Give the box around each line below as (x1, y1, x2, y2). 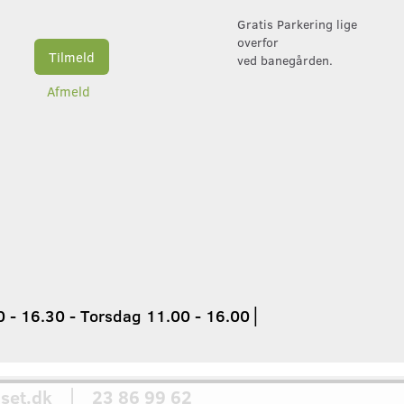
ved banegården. (237, 50, 334, 69)
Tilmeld (48, 47, 95, 66)
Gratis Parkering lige (237, 14, 358, 32)
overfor (237, 32, 283, 50)
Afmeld (46, 81, 90, 100)
